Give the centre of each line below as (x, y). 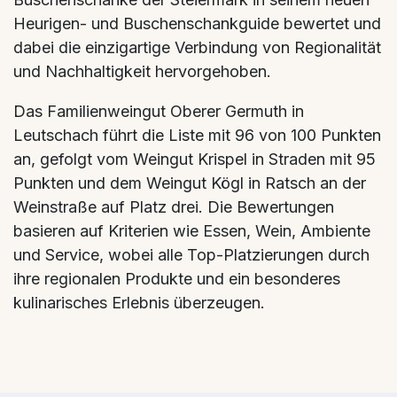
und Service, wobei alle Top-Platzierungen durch (191, 254)
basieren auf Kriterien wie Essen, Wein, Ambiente (192, 230)
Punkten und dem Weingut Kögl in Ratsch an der (190, 183)
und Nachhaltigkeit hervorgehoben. (142, 71)
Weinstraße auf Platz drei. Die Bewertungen (174, 206)
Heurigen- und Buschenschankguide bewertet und (197, 23)
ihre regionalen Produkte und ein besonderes (177, 278)
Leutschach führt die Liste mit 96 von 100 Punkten (197, 135)
